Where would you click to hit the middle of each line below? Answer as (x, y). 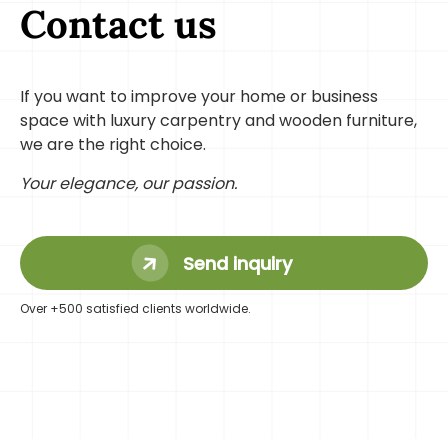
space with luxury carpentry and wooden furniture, (218, 121)
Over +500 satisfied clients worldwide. (135, 308)
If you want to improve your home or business (199, 97)
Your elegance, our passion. (128, 183)
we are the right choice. (113, 145)
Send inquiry (237, 263)
